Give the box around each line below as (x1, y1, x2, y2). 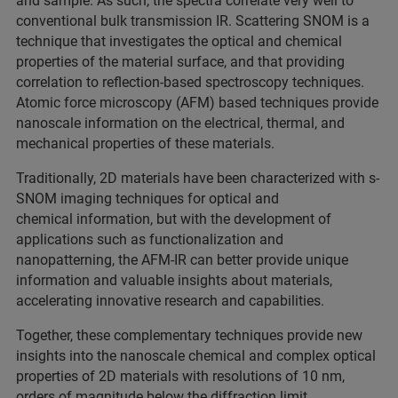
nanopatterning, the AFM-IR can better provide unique (16, 251, 348, 269)
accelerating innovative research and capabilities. (16, 292, 324, 310)
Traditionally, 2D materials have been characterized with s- (16, 170, 379, 187)
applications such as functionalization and (16, 231, 283, 249)
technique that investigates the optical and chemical (16, 33, 342, 51)
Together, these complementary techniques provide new (16, 327, 362, 345)
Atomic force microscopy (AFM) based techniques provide (16, 94, 378, 112)
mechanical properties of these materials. (16, 135, 275, 153)
